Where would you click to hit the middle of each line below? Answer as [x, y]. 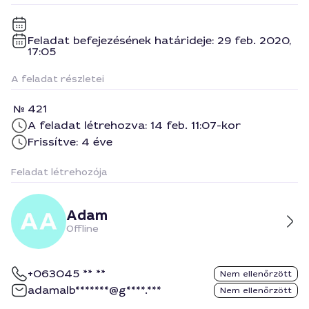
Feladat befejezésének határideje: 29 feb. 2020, [159, 40]
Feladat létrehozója [59, 172]
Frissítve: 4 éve [70, 142]
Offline [82, 228]
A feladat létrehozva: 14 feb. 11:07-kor [134, 125]
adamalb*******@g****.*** [94, 290]
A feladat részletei [58, 79]
